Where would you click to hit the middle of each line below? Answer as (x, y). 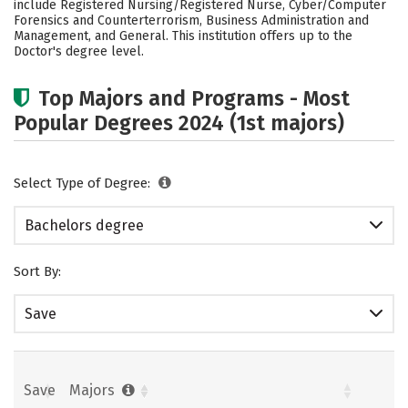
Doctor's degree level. (79, 51)
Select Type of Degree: (84, 183)
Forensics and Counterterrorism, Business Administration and (191, 20)
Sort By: (37, 271)
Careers (64, 23)
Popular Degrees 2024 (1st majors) (179, 123)
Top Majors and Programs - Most (194, 98)
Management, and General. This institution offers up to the (183, 36)
